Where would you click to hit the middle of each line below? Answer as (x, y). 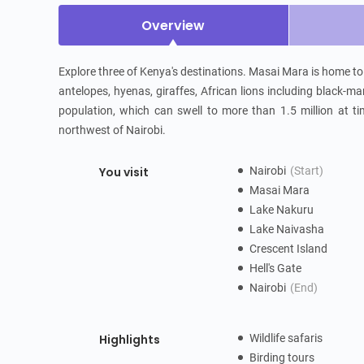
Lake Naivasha (287, 229)
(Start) (307, 171)
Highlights (130, 340)
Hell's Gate (276, 268)
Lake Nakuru (282, 210)
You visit (124, 172)
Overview (173, 25)
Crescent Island (289, 249)
